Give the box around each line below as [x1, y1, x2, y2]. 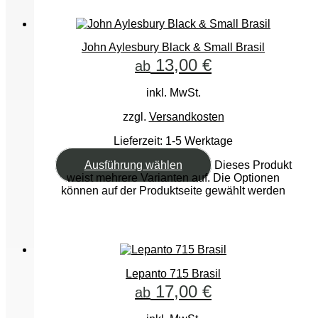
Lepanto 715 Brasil [126, 267, 221, 280]
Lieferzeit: [114, 135, 165, 148]
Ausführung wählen [84, 159, 182, 172]
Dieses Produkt [214, 159, 292, 172]
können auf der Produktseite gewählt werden [61, 185, 285, 197]
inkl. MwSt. [146, 87, 201, 99]
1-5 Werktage [165, 135, 233, 148]
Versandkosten [148, 111, 224, 124]
